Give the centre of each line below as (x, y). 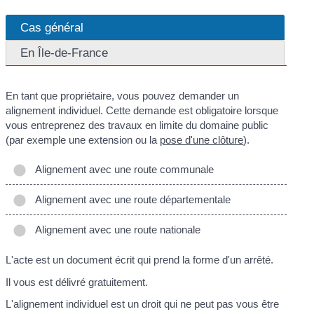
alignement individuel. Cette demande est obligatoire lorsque (142, 111)
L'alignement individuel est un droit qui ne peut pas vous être (143, 304)
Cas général (52, 28)
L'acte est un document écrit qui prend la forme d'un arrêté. (140, 260)
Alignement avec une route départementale (130, 199)
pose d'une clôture (202, 140)
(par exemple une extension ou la (83, 140)
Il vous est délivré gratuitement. (77, 282)
